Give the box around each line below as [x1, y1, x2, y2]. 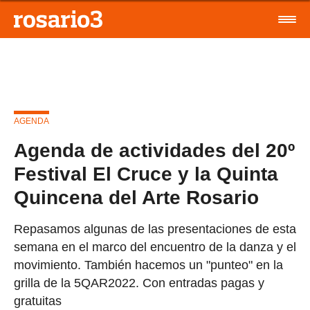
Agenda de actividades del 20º [14, 140, 295, 161]
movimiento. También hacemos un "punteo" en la [14, 258, 283, 272]
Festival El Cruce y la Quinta [14, 163, 278, 185]
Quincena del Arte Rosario [14, 187, 259, 208]
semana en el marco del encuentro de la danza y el [14, 240, 296, 254]
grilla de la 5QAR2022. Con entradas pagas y [14, 276, 264, 290]
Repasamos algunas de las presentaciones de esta [14, 222, 296, 236]
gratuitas [14, 294, 62, 308]
